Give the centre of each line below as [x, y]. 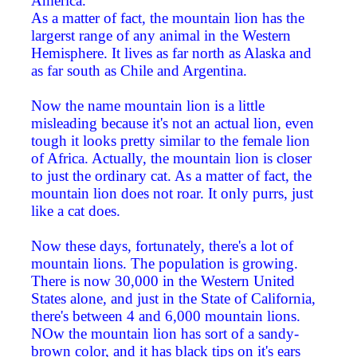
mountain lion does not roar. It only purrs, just [172, 194]
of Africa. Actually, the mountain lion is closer [171, 159]
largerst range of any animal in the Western [161, 36]
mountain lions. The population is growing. [165, 264]
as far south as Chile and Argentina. [139, 71]
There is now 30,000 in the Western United [163, 281]
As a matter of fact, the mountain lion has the [168, 18]
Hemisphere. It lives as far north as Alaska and [171, 53]
